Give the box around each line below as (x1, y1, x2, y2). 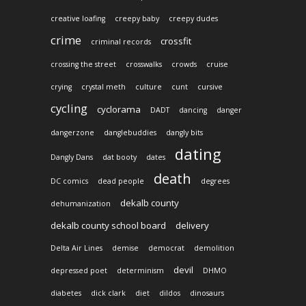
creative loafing (51, 14, 105, 24)
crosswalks (126, 59, 162, 70)
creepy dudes (169, 14, 218, 24)
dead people (98, 176, 144, 186)
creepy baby (115, 14, 159, 24)
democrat (148, 243, 184, 253)
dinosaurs (190, 288, 224, 298)
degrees (201, 176, 229, 186)
